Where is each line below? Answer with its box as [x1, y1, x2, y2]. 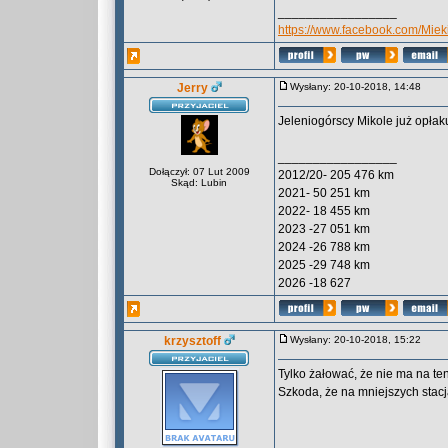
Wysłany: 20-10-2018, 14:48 [290, 81, 430, 92]
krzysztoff [163, 334, 221, 348]
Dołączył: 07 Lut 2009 [148, 166, 250, 177]
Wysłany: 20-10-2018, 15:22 [290, 334, 430, 345]
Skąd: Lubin [171, 177, 227, 188]
